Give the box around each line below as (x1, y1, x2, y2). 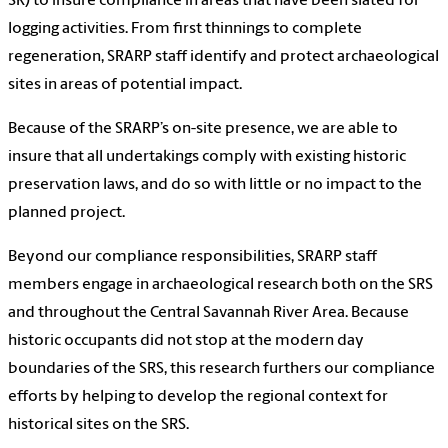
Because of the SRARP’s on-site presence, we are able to (8, 121, 398, 138)
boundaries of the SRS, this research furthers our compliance (8, 361, 435, 378)
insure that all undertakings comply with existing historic (8, 149, 406, 166)
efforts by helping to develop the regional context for (8, 389, 388, 406)
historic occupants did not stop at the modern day (8, 333, 364, 350)
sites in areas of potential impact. (8, 77, 242, 94)
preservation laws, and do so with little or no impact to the (8, 177, 422, 194)
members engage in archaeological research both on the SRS (8, 277, 433, 294)
